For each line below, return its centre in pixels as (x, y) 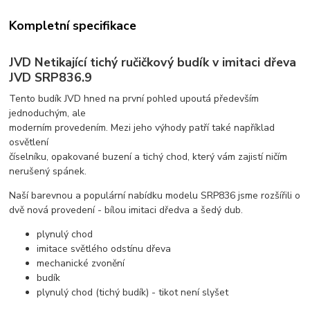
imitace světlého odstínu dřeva (104, 249)
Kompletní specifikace (73, 25)
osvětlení (29, 143)
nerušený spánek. (49, 172)
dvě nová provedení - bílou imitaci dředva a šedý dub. (126, 210)
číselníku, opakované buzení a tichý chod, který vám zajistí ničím (148, 157)
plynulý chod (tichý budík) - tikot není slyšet (133, 293)
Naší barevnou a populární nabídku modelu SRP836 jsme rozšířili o (155, 196)
